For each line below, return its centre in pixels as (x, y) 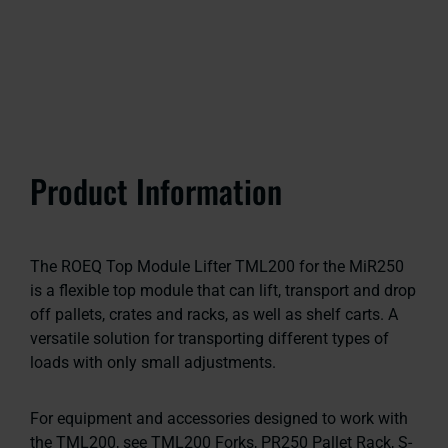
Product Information (156, 190)
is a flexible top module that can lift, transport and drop (223, 290)
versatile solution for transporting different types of (209, 338)
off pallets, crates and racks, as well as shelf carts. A (214, 314)
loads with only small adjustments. (153, 362)
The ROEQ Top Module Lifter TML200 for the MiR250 (217, 266)
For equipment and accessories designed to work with (219, 418)
